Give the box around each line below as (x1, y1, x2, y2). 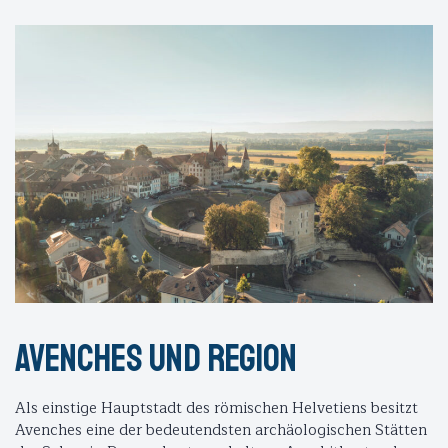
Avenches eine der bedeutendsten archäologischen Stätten (15, 418, 427, 444)
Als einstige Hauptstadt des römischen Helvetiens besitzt (15, 396, 418, 422)
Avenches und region (15, 335, 297, 383)
